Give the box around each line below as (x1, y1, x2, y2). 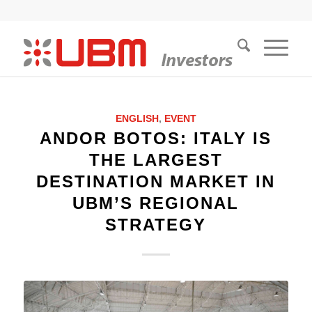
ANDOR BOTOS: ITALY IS (40, 129, 272, 148)
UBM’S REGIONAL (72, 194, 240, 212)
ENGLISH (115, 114, 159, 124)
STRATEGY (105, 215, 207, 234)
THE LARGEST (88, 150, 223, 169)
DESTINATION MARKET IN (36, 172, 276, 191)
